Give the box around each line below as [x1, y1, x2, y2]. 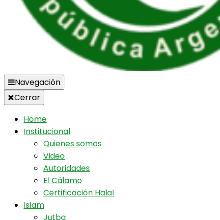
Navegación [15, 77, 60, 88]
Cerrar [14, 92, 40, 103]
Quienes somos [43, 138, 102, 149]
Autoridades [43, 163, 90, 174]
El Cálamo [43, 175, 82, 186]
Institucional [24, 126, 70, 137]
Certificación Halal [43, 187, 114, 198]
